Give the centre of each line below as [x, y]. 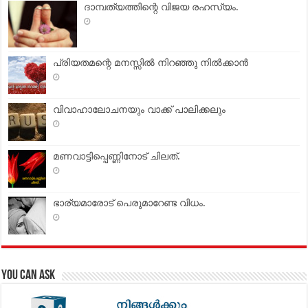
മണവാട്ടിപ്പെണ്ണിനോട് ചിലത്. [117, 156]
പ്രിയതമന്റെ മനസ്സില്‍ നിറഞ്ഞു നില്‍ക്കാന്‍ [151, 63]
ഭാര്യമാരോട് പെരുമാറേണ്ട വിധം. [130, 203]
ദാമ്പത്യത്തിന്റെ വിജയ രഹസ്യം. [162, 7]
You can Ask [29, 276]
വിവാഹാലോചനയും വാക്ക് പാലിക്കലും [140, 110]
